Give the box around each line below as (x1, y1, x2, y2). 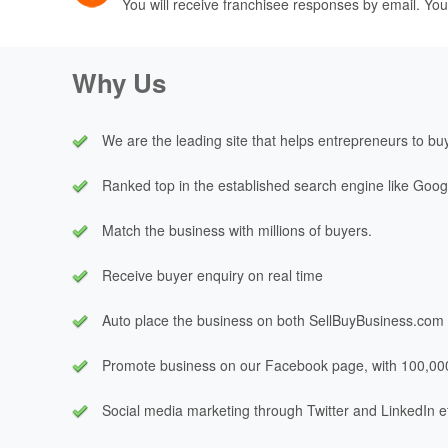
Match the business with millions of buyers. (102, 219, 372, 240)
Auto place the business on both (102, 309, 309, 330)
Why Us (72, 63, 166, 101)
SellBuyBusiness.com (309, 309, 444, 330)
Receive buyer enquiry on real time (102, 264, 323, 285)
